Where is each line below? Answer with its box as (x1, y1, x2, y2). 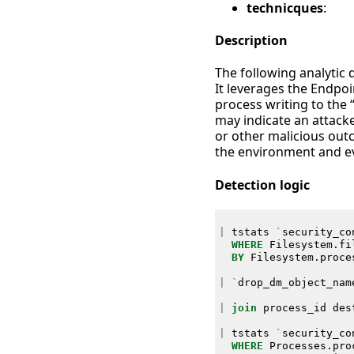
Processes (269, 339, 326, 352)
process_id (262, 301, 326, 314)
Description (215, 32, 288, 50)
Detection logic (215, 175, 310, 194)
